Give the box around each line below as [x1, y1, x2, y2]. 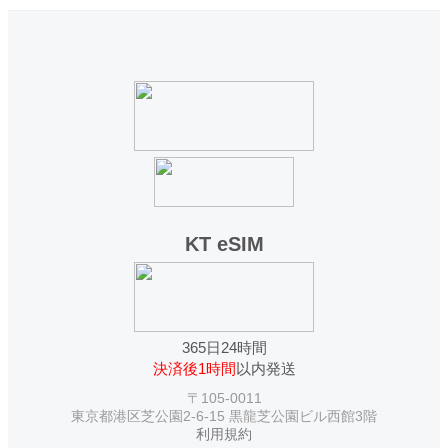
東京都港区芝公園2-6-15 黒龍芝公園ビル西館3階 [71, 408, 377, 425]
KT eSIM [184, 233, 264, 256]
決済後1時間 [152, 360, 236, 378]
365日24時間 [181, 339, 267, 357]
